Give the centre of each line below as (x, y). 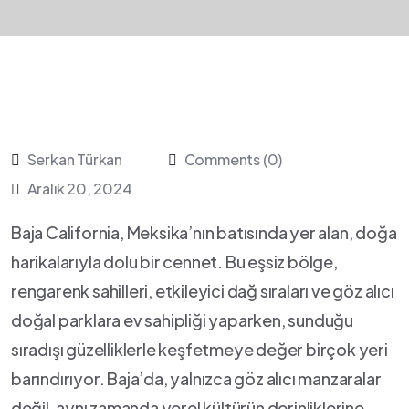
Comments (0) (232, 159)
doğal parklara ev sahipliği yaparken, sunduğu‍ (182, 320)
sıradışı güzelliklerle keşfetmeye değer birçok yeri (199, 349)
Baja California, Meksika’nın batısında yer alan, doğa (204, 232)
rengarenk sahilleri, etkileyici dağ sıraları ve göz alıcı (203, 291)
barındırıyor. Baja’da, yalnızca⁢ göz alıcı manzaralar (196, 378)
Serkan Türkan (75, 159)
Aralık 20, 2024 (79, 189)
